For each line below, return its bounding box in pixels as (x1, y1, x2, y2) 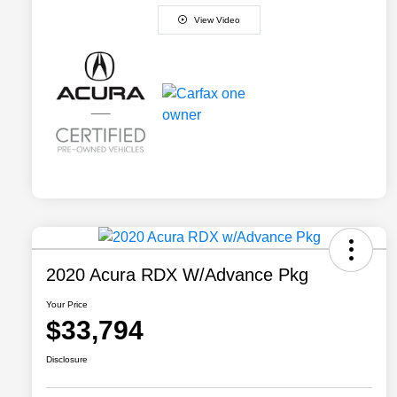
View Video (194, 14, 240, 25)
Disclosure (46, 354, 88, 365)
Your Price (46, 300, 88, 310)
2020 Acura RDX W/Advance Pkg (46, 265, 308, 285)
